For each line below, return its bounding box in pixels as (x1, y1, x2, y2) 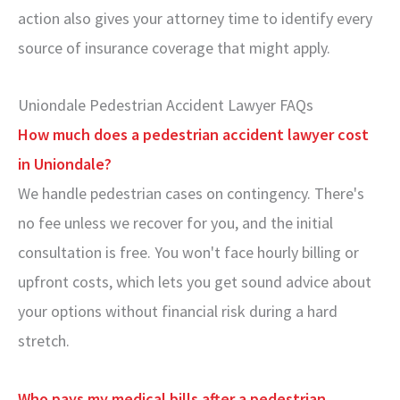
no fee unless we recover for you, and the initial (18, 212, 333, 233)
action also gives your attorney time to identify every (18, 7, 372, 29)
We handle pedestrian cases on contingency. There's (18, 183, 364, 204)
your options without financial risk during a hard (18, 301, 337, 321)
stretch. (18, 330, 70, 351)
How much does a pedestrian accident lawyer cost (18, 124, 369, 145)
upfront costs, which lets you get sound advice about (18, 271, 371, 292)
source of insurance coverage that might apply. (18, 37, 330, 58)
